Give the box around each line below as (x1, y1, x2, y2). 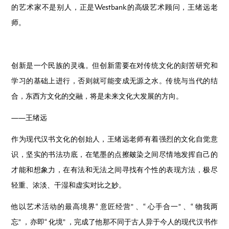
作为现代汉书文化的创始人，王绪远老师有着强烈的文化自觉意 (11, 133, 218, 144)
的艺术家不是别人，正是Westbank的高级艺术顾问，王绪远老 (11, 2, 218, 12)
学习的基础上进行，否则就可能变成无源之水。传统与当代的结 (11, 75, 218, 85)
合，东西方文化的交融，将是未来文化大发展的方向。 (11, 90, 184, 101)
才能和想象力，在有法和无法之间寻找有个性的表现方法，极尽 (11, 164, 218, 174)
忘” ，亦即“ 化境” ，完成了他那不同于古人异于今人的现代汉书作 (11, 216, 218, 226)
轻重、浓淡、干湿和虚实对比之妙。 (11, 179, 126, 190)
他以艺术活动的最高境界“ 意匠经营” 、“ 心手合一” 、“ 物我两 (11, 201, 218, 211)
